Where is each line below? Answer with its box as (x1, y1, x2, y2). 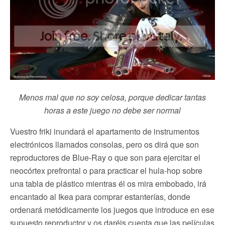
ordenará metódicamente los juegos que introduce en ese (10, 204, 214, 216)
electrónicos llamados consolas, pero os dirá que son (10, 139, 199, 151)
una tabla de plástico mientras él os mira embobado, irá (10, 178, 206, 190)
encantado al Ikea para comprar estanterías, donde (10, 191, 190, 203)
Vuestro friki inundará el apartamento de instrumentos (10, 126, 199, 138)
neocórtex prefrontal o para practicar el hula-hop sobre (10, 165, 202, 177)
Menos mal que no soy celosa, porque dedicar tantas (19, 91, 206, 103)
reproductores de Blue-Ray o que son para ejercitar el (10, 152, 200, 164)
